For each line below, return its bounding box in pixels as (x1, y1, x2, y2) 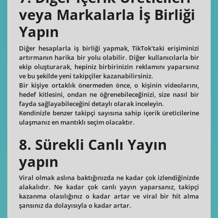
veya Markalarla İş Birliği (19, 5, 195, 25)
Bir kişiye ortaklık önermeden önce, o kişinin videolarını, (19, 80, 199, 90)
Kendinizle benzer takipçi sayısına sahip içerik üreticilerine (19, 108, 199, 117)
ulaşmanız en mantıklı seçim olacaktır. (19, 117, 135, 127)
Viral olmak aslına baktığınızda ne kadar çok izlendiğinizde (19, 173, 199, 182)
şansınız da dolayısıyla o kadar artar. (19, 201, 131, 210)
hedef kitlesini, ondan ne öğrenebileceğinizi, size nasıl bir (19, 90, 199, 99)
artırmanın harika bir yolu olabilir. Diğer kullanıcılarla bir (19, 53, 199, 62)
